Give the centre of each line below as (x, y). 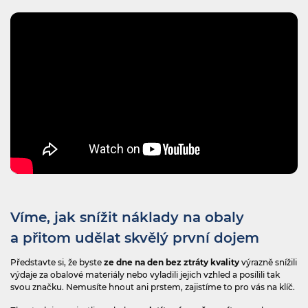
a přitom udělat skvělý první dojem (137, 238)
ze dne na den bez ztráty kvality (173, 263)
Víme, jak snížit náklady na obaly (127, 218)
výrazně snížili (269, 263)
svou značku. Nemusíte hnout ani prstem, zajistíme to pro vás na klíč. (153, 287)
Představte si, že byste (57, 263)
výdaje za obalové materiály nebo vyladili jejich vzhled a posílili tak (145, 275)
